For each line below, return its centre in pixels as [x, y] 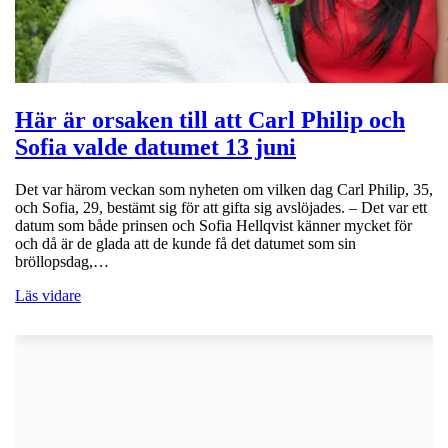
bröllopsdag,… [62, 261]
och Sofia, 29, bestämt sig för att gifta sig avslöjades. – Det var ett [221, 207]
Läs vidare [48, 295]
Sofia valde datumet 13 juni [155, 146]
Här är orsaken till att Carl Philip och [210, 119]
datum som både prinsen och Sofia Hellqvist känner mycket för [213, 225]
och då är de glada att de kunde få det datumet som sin [185, 243]
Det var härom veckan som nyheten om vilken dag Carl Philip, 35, [224, 189]
